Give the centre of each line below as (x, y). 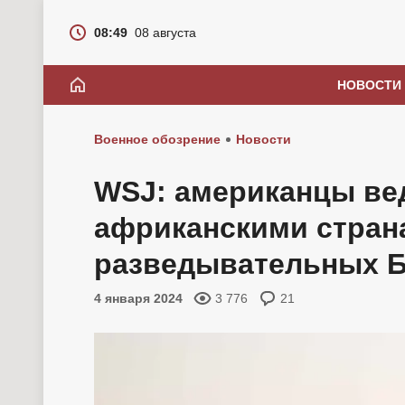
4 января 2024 (138, 298)
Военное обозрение (157, 139)
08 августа (165, 33)
